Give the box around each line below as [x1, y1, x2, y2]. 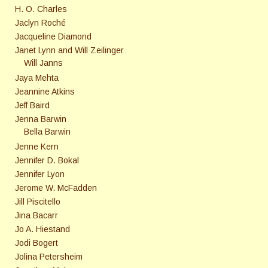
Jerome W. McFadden [15, 183, 97, 193]
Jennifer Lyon [15, 169, 65, 179]
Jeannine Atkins [15, 87, 75, 97]
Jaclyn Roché [15, 18, 66, 28]
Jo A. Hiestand [15, 224, 70, 234]
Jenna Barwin [15, 114, 66, 124]
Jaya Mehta [15, 73, 59, 83]
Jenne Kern [15, 142, 59, 152]
